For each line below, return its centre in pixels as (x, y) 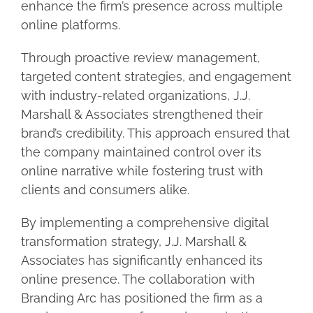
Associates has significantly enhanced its (141, 260)
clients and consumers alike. (105, 189)
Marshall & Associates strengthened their (141, 114)
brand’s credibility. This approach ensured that (155, 133)
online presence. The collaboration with (138, 279)
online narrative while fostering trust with (142, 170)
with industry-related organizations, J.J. (135, 95)
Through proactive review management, (140, 57)
